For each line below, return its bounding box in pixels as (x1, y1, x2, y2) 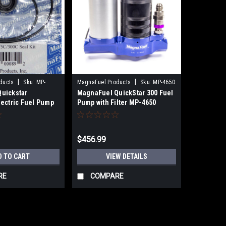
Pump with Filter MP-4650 (77, 98, 156, 107)
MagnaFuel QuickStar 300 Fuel (77, 89, 174, 97)
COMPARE (90, 172, 124, 181)
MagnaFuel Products (77, 79, 131, 86)
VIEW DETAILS (105, 152, 147, 161)
